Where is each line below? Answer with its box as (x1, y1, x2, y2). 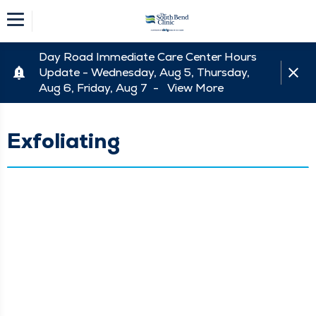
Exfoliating (7, 127, 120, 154)
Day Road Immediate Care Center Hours (39, 49, 257, 64)
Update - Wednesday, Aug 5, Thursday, (39, 65, 250, 80)
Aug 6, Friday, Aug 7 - (39, 80, 167, 95)
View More (167, 80, 224, 95)
